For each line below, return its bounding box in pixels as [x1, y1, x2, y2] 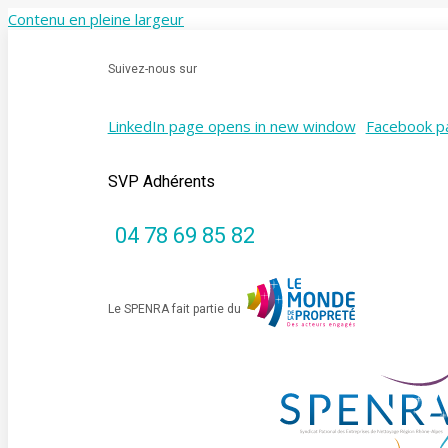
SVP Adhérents [107, 172, 215, 191]
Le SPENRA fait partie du [107, 301, 241, 316]
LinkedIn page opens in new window [107, 116, 356, 136]
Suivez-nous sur [107, 62, 197, 76]
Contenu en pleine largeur [8, 9, 184, 29]
